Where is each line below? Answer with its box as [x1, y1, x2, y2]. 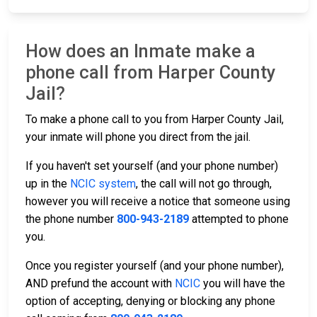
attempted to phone [189, 212, 289, 226]
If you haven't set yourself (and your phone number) [25, 159, 278, 173]
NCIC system [70, 177, 136, 191]
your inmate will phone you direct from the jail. [25, 130, 250, 144]
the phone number [25, 212, 117, 226]
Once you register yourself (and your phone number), [25, 259, 284, 273]
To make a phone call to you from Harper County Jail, [25, 113, 284, 127]
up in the [25, 177, 70, 191]
